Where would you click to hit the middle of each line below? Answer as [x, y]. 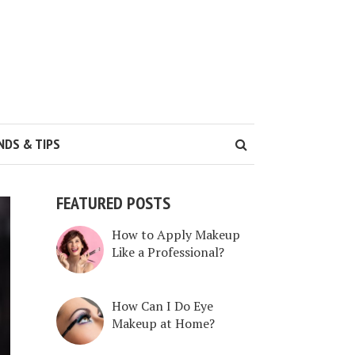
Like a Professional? [168, 252]
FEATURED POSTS [113, 203]
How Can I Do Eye [162, 305]
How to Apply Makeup [176, 234]
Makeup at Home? [163, 323]
